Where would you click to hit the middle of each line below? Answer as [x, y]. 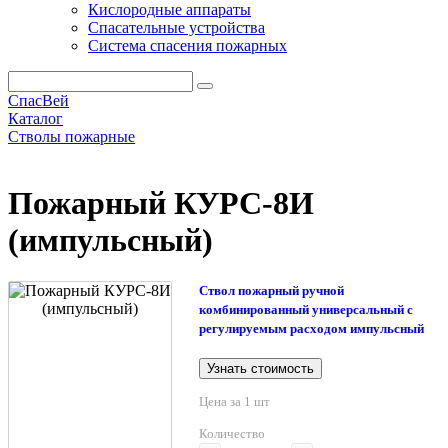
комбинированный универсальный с [306, 309]
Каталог [35, 118]
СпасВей [38, 100]
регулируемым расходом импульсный [312, 328]
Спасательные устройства [176, 27]
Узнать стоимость [261, 368]
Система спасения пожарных [187, 45]
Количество [232, 433]
